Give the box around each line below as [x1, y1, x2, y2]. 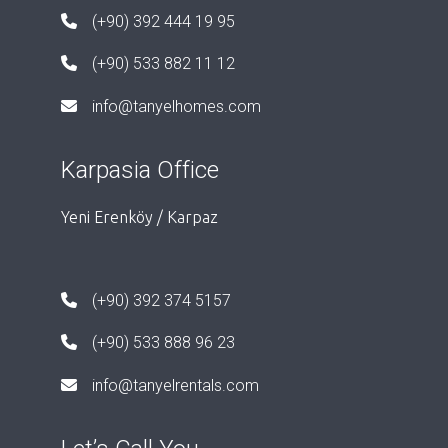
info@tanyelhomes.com [91, 96, 261, 116]
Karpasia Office [60, 155, 219, 184]
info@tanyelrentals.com [91, 375, 259, 395]
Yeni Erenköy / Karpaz [60, 207, 218, 226]
